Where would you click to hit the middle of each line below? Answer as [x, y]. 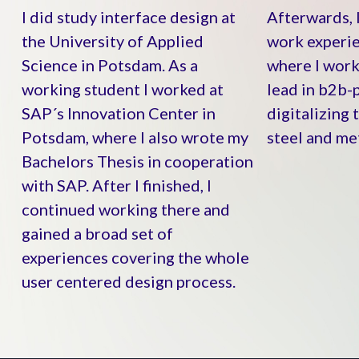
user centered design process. [128, 282]
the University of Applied [112, 41]
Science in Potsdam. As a [109, 65]
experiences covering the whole [135, 258]
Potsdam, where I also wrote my [135, 137]
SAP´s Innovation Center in [118, 113]
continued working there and [125, 210]
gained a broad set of [97, 234]
